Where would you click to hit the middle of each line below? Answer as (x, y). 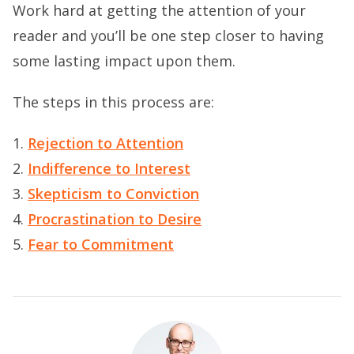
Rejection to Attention (105, 143)
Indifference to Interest (109, 168)
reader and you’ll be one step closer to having (168, 36)
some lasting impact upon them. (124, 61)
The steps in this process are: (113, 102)
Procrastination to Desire (115, 219)
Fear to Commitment (101, 244)
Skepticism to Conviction (113, 194)
